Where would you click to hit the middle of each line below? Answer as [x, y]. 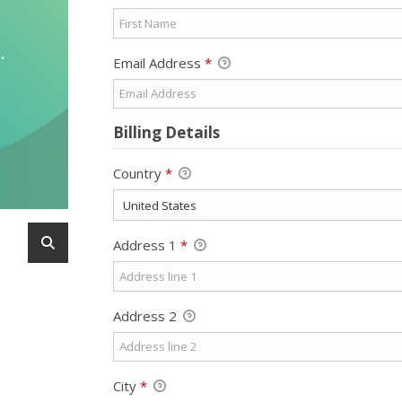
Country [139, 173]
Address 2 [146, 315]
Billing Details [166, 132]
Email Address [158, 62]
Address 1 [146, 245]
